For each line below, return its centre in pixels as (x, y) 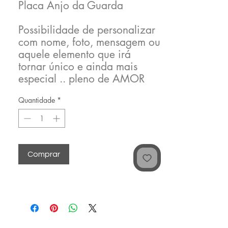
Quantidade (37, 100)
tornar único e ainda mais (78, 66)
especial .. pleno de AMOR (81, 79)
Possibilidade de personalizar (87, 30)
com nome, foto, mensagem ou (89, 42)
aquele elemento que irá (75, 54)
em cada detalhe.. (60, 91)
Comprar (44, 154)
